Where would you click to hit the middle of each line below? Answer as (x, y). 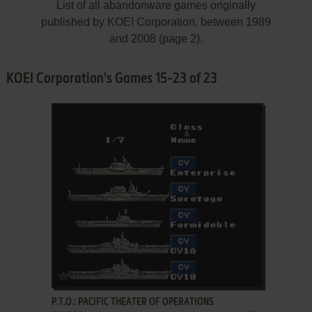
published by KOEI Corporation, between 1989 (156, 22)
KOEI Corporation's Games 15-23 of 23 (111, 79)
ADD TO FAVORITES (107, 274)
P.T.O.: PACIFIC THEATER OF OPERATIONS (132, 303)
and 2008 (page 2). (156, 38)
